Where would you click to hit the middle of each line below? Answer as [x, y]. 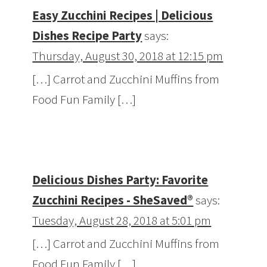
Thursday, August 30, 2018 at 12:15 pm [128, 56]
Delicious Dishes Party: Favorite [120, 180]
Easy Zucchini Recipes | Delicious [123, 15]
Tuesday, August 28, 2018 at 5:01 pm [122, 221]
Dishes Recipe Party [87, 36]
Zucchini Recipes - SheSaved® [113, 200]
